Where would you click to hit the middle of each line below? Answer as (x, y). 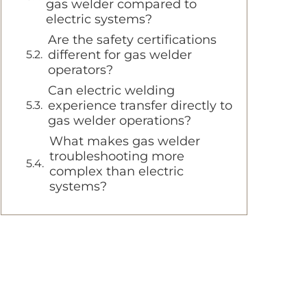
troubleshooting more (117, 156)
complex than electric (116, 171)
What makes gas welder (125, 141)
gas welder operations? (120, 120)
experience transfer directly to (140, 105)
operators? (81, 70)
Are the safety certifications (132, 39)
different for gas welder (120, 54)
